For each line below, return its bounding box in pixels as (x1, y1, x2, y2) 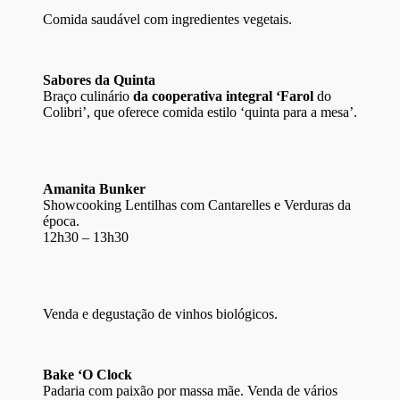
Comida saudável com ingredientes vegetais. (43, 11, 292, 27)
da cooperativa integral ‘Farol (129, 87, 317, 104)
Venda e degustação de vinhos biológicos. (43, 305, 278, 321)
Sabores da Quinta (43, 71, 155, 87)
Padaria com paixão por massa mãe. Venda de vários (43, 382, 337, 398)
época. (43, 212, 79, 229)
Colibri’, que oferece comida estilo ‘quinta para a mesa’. (43, 104, 357, 120)
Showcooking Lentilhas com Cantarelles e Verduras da (43, 196, 351, 212)
